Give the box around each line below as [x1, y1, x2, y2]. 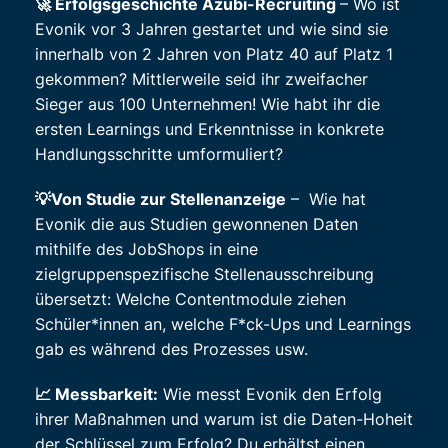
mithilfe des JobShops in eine [35, 239, 258, 260]
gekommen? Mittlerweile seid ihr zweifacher [35, 69, 368, 90]
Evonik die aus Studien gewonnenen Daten [35, 214, 358, 235]
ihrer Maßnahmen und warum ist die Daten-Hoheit [35, 409, 413, 430]
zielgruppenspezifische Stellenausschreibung [35, 264, 374, 285]
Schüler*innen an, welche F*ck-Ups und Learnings [35, 314, 411, 335]
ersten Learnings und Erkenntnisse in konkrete [35, 119, 384, 140]
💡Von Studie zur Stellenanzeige [35, 189, 286, 210]
